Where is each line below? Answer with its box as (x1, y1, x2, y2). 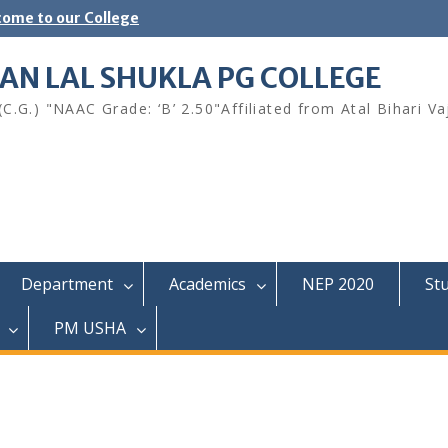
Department (21, 273, 113, 295)
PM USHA (54, 317, 126, 339)
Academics (169, 273, 246, 295)
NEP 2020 (302, 273, 374, 295)
